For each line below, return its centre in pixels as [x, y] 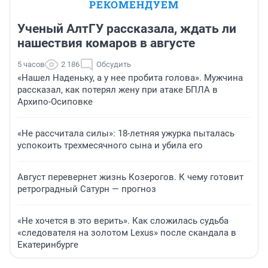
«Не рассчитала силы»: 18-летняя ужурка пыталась [126, 134]
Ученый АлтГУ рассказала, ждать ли [127, 29]
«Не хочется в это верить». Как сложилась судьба [123, 221]
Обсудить [114, 65]
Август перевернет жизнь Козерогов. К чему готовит [130, 177]
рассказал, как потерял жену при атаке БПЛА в [118, 90]
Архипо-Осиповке [55, 102]
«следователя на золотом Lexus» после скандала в [127, 233]
